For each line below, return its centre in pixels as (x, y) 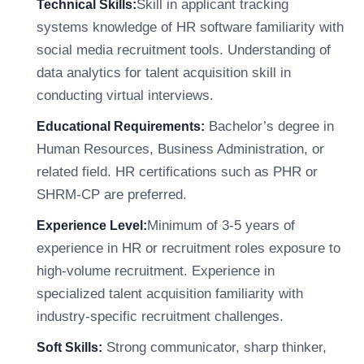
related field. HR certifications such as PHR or (177, 172)
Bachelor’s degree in (269, 126)
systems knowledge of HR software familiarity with (190, 27)
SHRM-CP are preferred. (112, 195)
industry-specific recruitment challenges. (160, 316)
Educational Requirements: (121, 126)
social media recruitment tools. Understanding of (184, 50)
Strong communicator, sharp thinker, (214, 347)
